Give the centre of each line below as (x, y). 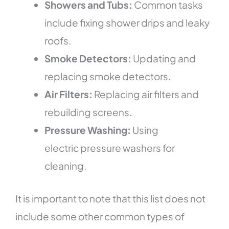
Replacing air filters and (147, 94)
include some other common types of (100, 216)
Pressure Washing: (89, 130)
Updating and (165, 59)
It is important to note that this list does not (111, 198)
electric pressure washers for (110, 148)
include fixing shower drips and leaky (127, 23)
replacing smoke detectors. (108, 76)
